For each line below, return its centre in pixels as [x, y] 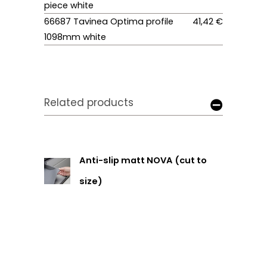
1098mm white [75, 37]
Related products [89, 102]
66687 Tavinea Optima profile [109, 22]
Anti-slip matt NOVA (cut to [143, 161]
